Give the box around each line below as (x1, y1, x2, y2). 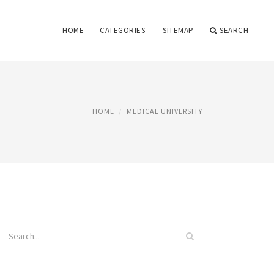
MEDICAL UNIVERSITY (127, 106, 202, 116)
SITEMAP (163, 25, 194, 35)
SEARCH (220, 25, 248, 35)
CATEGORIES (100, 25, 145, 35)
